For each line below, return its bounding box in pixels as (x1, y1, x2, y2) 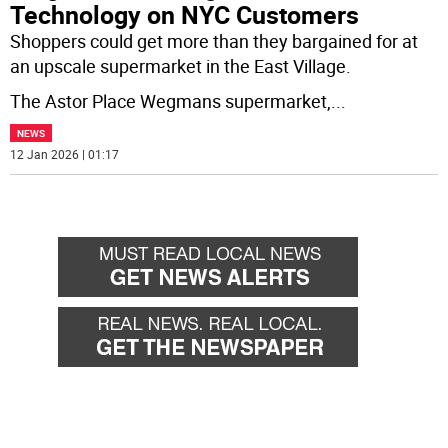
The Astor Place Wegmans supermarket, (10, 88, 332, 113)
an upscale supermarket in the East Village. (10, 53, 352, 78)
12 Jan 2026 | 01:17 (10, 145, 120, 162)
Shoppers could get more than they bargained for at (10, 28, 419, 53)
